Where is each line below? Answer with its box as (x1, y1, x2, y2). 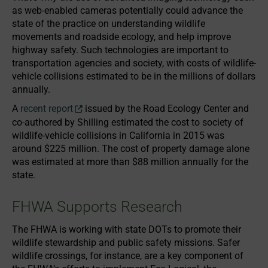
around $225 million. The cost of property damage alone (12, 143, 249, 154)
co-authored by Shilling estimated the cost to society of (12, 117, 243, 128)
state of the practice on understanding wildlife (12, 18, 205, 29)
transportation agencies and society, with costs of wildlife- (12, 57, 256, 69)
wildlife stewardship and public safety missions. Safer (12, 237, 240, 248)
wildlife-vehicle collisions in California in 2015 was (12, 130, 224, 141)
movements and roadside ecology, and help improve (12, 31, 231, 42)
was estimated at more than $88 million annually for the (12, 156, 248, 167)
